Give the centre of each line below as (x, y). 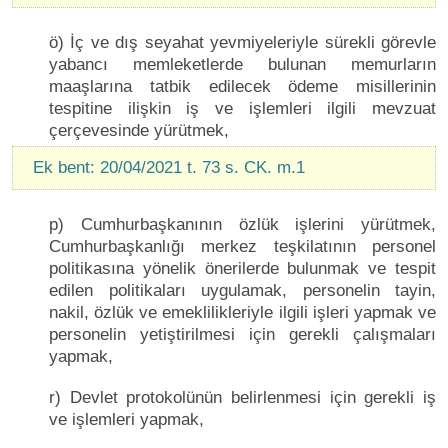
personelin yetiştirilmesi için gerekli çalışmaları (242, 334)
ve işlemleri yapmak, (126, 419)
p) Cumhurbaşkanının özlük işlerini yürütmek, (242, 224)
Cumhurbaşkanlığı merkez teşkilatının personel (242, 246)
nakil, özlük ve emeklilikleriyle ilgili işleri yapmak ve (242, 312)
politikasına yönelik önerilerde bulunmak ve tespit (242, 268)
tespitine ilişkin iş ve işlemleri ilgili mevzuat (242, 108)
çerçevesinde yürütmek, (139, 130)
